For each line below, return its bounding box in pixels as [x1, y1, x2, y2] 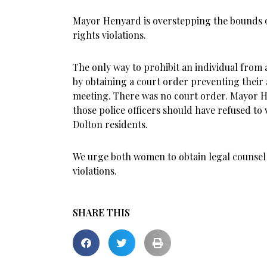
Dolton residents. [73, 118, 148, 131]
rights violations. [73, 29, 146, 41]
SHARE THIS [73, 206, 130, 219]
